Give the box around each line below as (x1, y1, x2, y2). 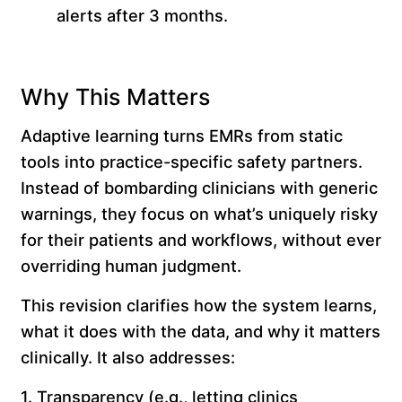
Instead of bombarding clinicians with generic (20, 178, 378, 198)
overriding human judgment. (20, 256, 250, 276)
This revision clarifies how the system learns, (20, 295, 377, 316)
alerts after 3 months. (56, 5, 237, 26)
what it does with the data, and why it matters (20, 321, 380, 342)
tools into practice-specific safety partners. (20, 152, 363, 172)
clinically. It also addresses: (20, 347, 244, 368)
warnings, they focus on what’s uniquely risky (20, 204, 378, 224)
